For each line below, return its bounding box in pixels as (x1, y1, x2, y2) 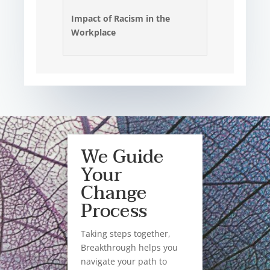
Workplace (71, 26, 116, 38)
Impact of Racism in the (71, 12, 171, 24)
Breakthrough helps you (81, 241, 178, 253)
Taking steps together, (81, 227, 171, 239)
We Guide (81, 141, 164, 172)
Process (81, 195, 148, 227)
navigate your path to (81, 255, 168, 267)
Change (81, 177, 147, 209)
